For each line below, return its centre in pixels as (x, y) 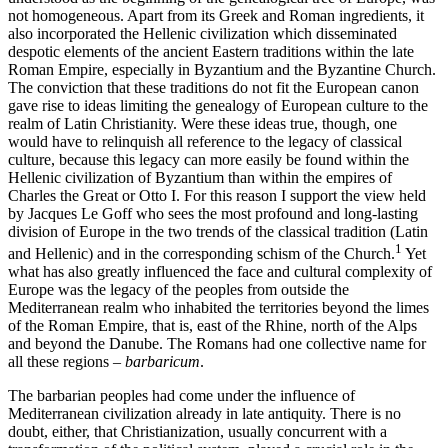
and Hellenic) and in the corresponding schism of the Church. (201, 254)
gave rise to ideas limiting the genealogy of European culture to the (218, 105)
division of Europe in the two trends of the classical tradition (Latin (218, 231)
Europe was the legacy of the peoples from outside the (178, 290)
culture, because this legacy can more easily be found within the (208, 159)
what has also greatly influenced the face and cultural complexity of (220, 272)
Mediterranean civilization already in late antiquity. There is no (204, 414)
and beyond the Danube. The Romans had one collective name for (217, 344)
